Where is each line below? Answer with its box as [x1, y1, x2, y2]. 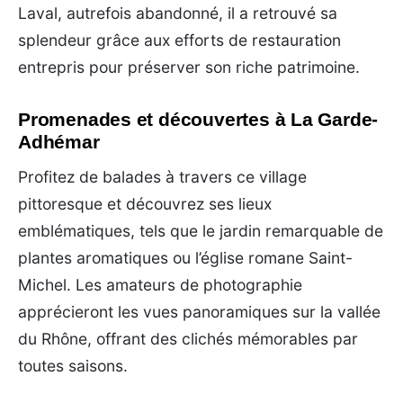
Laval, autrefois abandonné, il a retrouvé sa [18, 3, 337, 22]
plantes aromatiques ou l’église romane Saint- [18, 247, 353, 267]
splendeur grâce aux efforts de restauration [18, 30, 341, 49]
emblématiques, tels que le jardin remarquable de [18, 220, 383, 240]
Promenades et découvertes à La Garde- [18, 108, 379, 130]
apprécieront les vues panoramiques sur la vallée [18, 301, 381, 321]
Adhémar [18, 130, 100, 152]
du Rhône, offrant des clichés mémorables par [18, 328, 358, 348]
